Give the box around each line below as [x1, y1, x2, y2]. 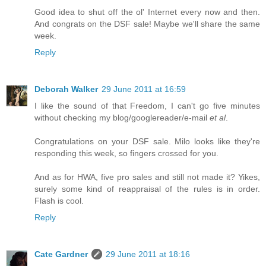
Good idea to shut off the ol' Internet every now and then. [34, 7, 260, 17]
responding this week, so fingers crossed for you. [34, 148, 218, 159]
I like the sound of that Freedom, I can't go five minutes [34, 101, 260, 111]
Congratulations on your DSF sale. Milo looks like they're [34, 137, 260, 147]
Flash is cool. [34, 196, 84, 206]
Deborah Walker [34, 84, 98, 94]
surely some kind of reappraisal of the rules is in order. [34, 184, 260, 194]
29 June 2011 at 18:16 [106, 249, 190, 259]
